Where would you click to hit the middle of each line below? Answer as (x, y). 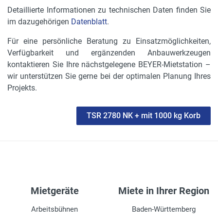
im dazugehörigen (39, 21)
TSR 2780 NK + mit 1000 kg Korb (144, 115)
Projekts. (22, 88)
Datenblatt (89, 21)
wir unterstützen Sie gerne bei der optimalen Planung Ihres (109, 76)
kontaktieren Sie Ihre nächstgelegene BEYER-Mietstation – (109, 64)
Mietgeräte (54, 191)
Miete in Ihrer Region (163, 191)
